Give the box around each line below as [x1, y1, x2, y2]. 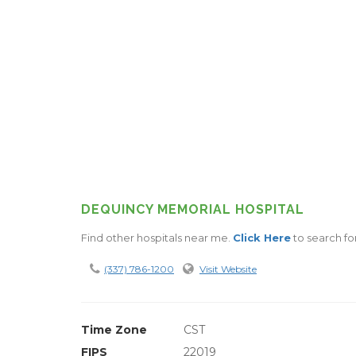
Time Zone [81, 322, 147, 337]
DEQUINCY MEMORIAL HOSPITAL [81, 201, 304, 217]
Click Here [233, 230, 291, 244]
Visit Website [199, 262, 257, 275]
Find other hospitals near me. [81, 230, 233, 244]
